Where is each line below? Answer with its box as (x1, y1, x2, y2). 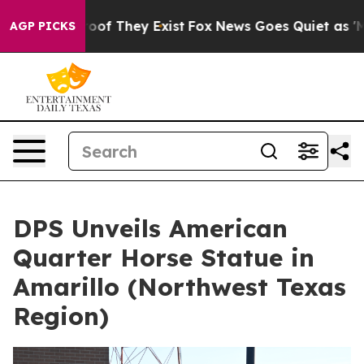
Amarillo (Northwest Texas (13, 271, 346, 302)
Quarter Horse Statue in (13, 242, 314, 273)
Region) (13, 301, 109, 331)
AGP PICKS (10, 19, 76, 33)
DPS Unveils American (13, 213, 288, 244)
